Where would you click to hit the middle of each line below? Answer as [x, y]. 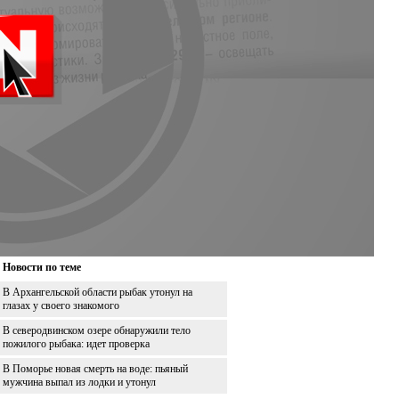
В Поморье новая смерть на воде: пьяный [95, 368]
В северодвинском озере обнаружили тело [97, 330]
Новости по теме [42, 267]
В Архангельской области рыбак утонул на [98, 292]
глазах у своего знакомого [61, 305]
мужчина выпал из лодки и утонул [79, 382]
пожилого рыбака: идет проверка [76, 343]
